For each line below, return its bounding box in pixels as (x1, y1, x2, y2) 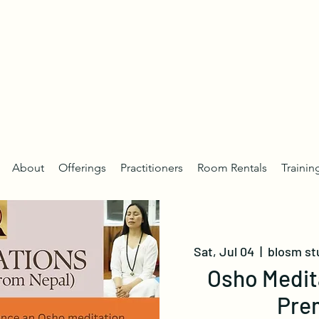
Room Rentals (197, 161, 267, 174)
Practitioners (120, 161, 183, 174)
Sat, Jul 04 (194, 244, 254, 259)
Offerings (58, 161, 106, 174)
